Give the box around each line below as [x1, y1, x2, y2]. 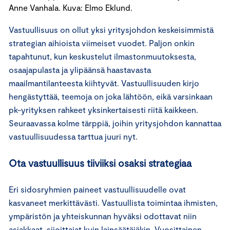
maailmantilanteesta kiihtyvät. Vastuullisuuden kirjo [9, 78, 199, 88]
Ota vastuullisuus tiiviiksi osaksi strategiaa [9, 157, 191, 169]
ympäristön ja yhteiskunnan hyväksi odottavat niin [9, 210, 197, 221]
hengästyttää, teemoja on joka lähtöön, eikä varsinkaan [9, 91, 213, 101]
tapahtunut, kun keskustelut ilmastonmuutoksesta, [9, 51, 196, 61]
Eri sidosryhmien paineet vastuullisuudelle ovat [9, 184, 186, 194]
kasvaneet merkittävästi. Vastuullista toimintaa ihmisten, [9, 197, 218, 207]
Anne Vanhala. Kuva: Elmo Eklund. [9, 2, 132, 12]
